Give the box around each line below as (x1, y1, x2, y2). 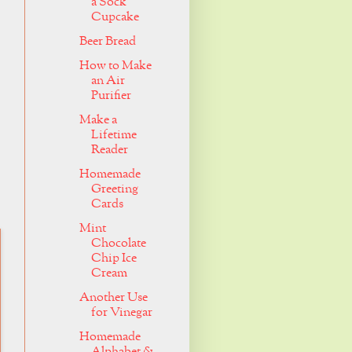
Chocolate (90, 235, 146, 253)
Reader (90, 141, 128, 159)
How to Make (79, 57, 152, 75)
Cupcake (90, 9, 139, 27)
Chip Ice (90, 250, 137, 268)
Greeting (90, 181, 138, 199)
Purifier (90, 87, 131, 105)
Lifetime (90, 126, 137, 145)
